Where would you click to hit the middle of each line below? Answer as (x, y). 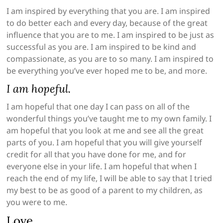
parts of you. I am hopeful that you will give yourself (105, 143)
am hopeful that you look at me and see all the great (105, 131)
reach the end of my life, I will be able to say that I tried (110, 178)
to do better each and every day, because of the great (107, 23)
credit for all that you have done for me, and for (97, 155)
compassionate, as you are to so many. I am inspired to (110, 59)
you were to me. (37, 202)
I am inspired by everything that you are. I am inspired (109, 11)
